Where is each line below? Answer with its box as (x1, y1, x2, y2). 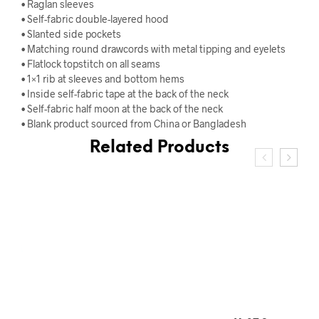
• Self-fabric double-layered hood (21, 12, 169, 25)
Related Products (90, 139, 229, 157)
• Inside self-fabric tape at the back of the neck (21, 87, 229, 100)
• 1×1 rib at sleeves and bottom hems (21, 72, 184, 85)
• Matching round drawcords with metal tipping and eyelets (21, 42, 286, 55)
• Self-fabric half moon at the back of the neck (21, 102, 223, 115)
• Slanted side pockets (21, 27, 121, 40)
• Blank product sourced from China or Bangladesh (21, 117, 246, 130)
